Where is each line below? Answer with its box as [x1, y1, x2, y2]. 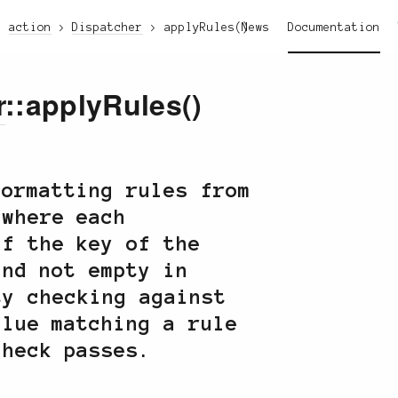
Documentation [288, 21, 380, 34]
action [8, 21, 52, 34]
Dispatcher [72, 21, 144, 34]
